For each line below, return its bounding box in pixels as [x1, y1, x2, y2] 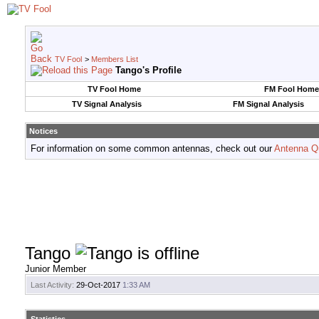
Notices [29, 127, 58, 135]
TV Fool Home [87, 85, 141, 93]
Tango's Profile [115, 65, 182, 75]
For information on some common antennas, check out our [31, 143, 274, 154]
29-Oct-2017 [74, 281, 122, 290]
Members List [91, 55, 138, 63]
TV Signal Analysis [71, 100, 142, 108]
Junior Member [25, 263, 86, 275]
